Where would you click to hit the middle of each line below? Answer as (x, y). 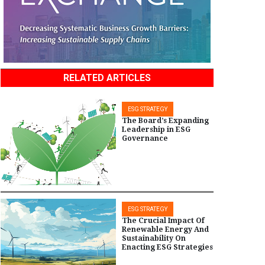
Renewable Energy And (165, 229)
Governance (145, 139)
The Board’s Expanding (165, 121)
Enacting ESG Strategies (167, 247)
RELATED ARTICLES (107, 78)
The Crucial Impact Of (163, 220)
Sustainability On (154, 238)
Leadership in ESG (156, 130)
